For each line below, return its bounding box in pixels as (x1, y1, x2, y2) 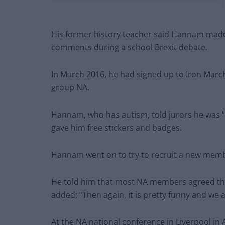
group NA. (51, 81, 89, 93)
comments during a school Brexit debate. (51, 41, 207, 53)
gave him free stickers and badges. (51, 122, 182, 133)
